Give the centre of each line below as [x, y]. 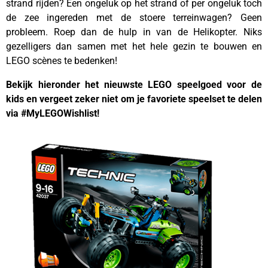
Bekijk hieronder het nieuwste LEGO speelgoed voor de [134, 85]
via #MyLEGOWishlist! [54, 113]
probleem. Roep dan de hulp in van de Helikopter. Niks [134, 32]
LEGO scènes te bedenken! [62, 61]
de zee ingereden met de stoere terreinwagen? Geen [134, 18]
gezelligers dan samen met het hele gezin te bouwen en [134, 46]
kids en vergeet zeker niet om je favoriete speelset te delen [134, 99]
